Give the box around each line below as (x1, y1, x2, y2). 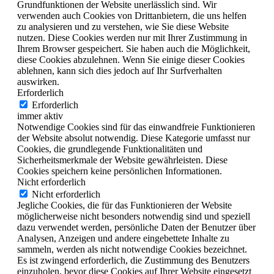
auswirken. (17, 76, 59, 87)
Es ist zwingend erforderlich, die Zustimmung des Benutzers (17, 254, 250, 265)
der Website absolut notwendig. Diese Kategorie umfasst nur (17, 132, 250, 143)
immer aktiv (17, 110, 63, 121)
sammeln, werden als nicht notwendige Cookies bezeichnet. (17, 243, 247, 254)
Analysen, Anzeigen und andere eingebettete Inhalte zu (17, 232, 229, 243)
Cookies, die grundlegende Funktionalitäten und (17, 143, 202, 154)
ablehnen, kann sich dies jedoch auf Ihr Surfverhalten (17, 65, 222, 76)
